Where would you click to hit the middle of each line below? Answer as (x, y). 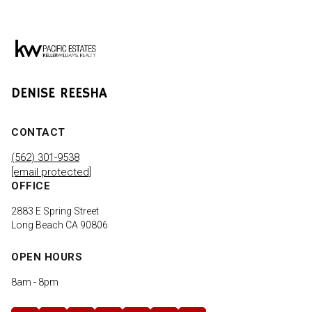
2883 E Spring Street (55, 211)
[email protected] (51, 172)
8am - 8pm (35, 282)
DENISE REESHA (59, 94)
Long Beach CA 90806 (60, 225)
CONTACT (38, 133)
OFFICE (31, 186)
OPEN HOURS (47, 257)
